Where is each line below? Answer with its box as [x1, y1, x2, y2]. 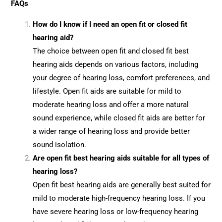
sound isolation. [33, 140, 87, 149]
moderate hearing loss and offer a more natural [33, 100, 189, 109]
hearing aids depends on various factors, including [33, 59, 199, 69]
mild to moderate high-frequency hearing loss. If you [33, 193, 206, 203]
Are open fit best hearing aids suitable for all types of [33, 153, 210, 163]
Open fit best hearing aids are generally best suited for [33, 180, 211, 189]
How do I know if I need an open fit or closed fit [33, 19, 188, 29]
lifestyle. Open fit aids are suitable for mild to [33, 86, 182, 96]
